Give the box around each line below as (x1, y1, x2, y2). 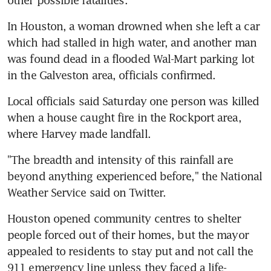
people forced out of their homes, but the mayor (7, 227, 249, 241)
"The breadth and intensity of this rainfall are (7, 152, 233, 166)
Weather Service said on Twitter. (7, 185, 166, 199)
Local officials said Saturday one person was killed (7, 94, 260, 108)
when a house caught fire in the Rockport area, (7, 110, 241, 124)
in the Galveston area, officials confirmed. (7, 68, 216, 82)
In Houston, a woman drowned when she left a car (7, 19, 260, 33)
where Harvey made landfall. (7, 126, 151, 140)
